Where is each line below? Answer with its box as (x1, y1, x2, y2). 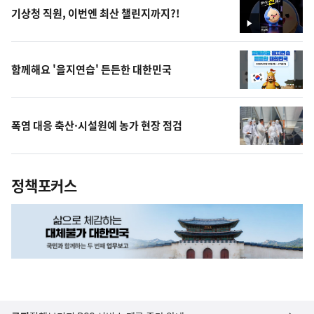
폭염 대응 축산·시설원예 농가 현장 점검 (11, 118, 185, 134)
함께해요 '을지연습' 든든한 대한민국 (11, 62, 172, 78)
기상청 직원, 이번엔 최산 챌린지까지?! (11, 6, 180, 22)
